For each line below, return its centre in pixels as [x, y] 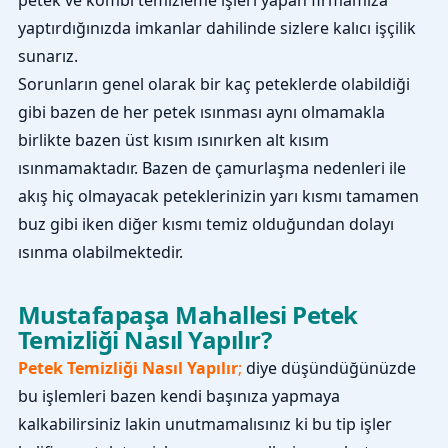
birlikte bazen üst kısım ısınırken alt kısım [173, 139]
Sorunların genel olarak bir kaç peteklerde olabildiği [213, 83]
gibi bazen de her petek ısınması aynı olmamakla [201, 111]
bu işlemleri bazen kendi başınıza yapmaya [178, 396]
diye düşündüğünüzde [328, 368]
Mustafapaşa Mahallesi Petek [187, 314]
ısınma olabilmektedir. [100, 251]
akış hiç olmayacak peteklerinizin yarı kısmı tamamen [218, 195]
